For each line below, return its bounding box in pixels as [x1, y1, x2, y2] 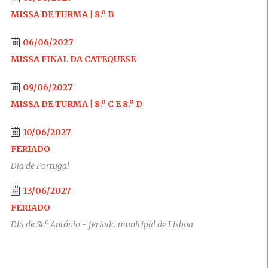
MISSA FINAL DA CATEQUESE [10, 54, 136, 65]
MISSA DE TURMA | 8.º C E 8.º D [10, 99, 142, 109]
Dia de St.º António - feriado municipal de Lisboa [10, 219, 193, 230]
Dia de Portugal [10, 160, 69, 171]
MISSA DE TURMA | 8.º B [10, 9, 114, 20]
